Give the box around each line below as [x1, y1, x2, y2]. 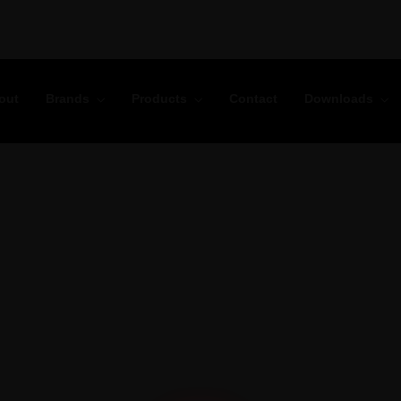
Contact [229, 91, 277, 106]
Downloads [304, 91, 373, 106]
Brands [46, 91, 90, 106]
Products [132, 91, 187, 106]
